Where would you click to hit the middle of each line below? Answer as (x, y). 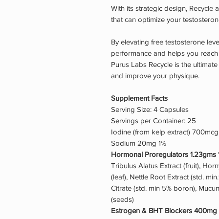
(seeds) (122, 199)
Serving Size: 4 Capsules (150, 109)
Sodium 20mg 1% (139, 143)
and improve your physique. (155, 76)
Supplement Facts (139, 98)
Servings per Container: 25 (153, 121)
